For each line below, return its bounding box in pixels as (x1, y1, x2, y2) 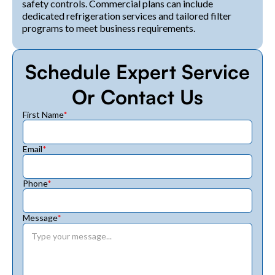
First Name (23, 109, 63, 120)
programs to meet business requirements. (22, 21, 195, 34)
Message (23, 212, 57, 223)
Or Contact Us (72, 84, 203, 109)
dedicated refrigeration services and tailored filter (22, 9, 231, 21)
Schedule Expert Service (25, 59, 250, 84)
